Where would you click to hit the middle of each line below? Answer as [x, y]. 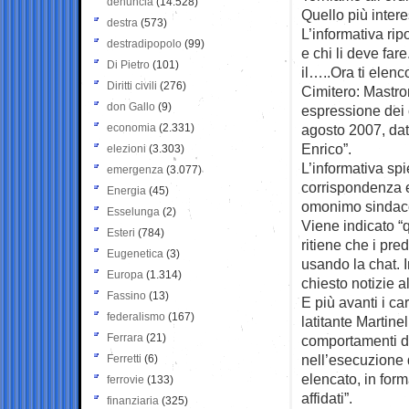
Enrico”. [326, 148]
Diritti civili [132, 85]
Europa [125, 274]
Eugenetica [135, 253]
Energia [126, 190]
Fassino [126, 295]
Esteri [121, 232]
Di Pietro [128, 64]
